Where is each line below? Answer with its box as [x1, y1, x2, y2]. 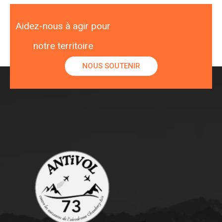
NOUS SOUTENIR [82, 61, 140, 70]
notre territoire [33, 40, 93, 52]
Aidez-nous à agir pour [15, 20, 111, 32]
